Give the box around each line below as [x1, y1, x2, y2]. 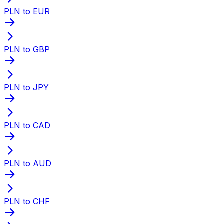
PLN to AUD [4, 158, 51, 168]
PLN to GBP [4, 44, 50, 54]
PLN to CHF [4, 196, 50, 206]
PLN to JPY [4, 82, 49, 92]
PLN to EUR [4, 6, 50, 16]
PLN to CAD [4, 120, 50, 130]
